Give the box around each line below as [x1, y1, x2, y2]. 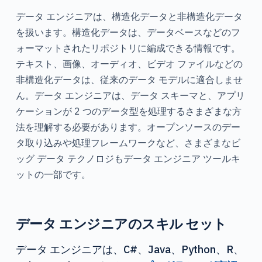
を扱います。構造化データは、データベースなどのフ [15, 26, 240, 38]
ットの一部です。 [15, 168, 91, 180]
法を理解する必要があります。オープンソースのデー [15, 120, 240, 133]
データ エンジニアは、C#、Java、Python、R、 [15, 242, 244, 256]
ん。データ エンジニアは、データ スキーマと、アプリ [15, 89, 245, 101]
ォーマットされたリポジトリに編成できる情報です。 [15, 42, 240, 54]
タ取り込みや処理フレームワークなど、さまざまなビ [15, 136, 240, 149]
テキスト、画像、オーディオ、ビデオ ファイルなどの [15, 57, 243, 70]
